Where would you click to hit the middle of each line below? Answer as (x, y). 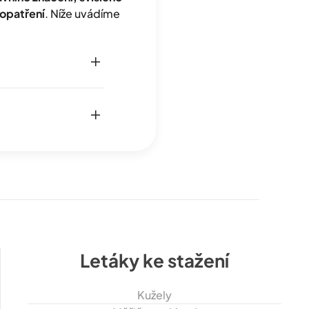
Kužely (154, 295)
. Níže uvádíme (82, 14)
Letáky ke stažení (154, 260)
